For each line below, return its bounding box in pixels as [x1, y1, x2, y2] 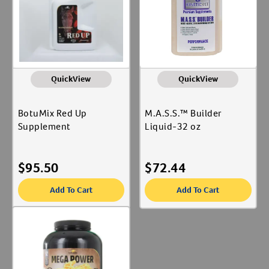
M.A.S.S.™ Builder [145, 107, 222, 119]
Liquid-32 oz [145, 120, 201, 133]
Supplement [17, 120, 71, 133]
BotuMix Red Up [17, 107, 87, 119]
